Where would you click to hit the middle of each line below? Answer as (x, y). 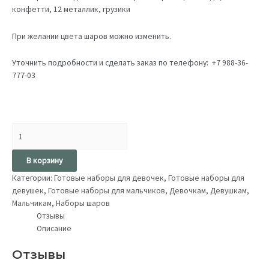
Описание (54, 228)
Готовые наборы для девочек (109, 178)
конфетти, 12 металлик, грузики (71, 9)
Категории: (33, 178)
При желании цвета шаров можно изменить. (92, 36)
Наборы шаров (83, 203)
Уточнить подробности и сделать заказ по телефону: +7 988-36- (130, 63)
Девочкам (188, 190)
